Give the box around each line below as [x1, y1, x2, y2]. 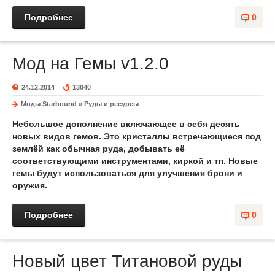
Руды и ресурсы [84, 100, 139, 107]
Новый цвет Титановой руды [12, 252, 242, 271]
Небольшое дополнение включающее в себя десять [12, 119, 240, 129]
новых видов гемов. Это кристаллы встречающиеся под [12, 131, 261, 141]
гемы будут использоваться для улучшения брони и [12, 168, 242, 178]
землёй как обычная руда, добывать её [12, 144, 185, 153]
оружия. [12, 180, 47, 190]
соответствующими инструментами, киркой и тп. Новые [12, 156, 258, 166]
